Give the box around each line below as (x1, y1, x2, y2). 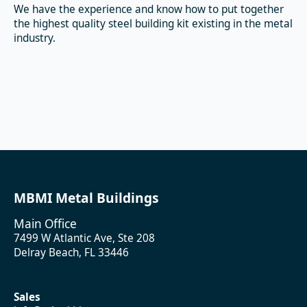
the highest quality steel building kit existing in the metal (14, 16, 293, 31)
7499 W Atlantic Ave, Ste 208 (14, 230, 155, 245)
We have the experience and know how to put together (14, 1, 284, 16)
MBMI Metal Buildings (14, 188, 159, 207)
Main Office (14, 215, 77, 232)
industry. (14, 30, 56, 45)
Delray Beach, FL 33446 (14, 245, 129, 260)
